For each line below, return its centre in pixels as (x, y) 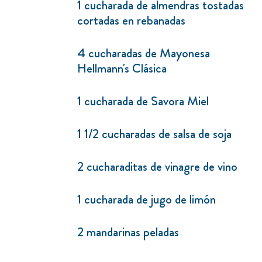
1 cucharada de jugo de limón (146, 199)
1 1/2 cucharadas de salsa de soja (154, 134)
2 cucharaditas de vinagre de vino (157, 167)
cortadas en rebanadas (131, 20)
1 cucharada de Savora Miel (143, 101)
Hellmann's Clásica (122, 68)
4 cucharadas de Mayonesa (144, 53)
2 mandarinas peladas (128, 232)
